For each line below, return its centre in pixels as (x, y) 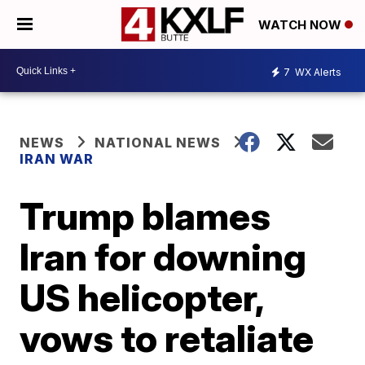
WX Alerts (317, 72)
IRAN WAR (57, 159)
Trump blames (145, 216)
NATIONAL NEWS (158, 143)
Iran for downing (163, 257)
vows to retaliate (167, 338)
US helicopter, (142, 297)
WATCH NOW (301, 25)
